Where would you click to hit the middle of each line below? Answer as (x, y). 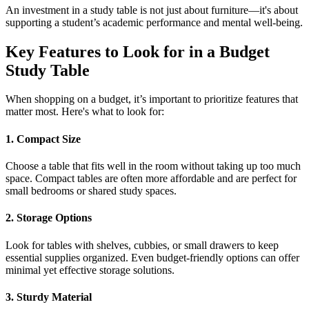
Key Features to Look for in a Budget (138, 51)
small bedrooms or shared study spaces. (91, 190)
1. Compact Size (43, 139)
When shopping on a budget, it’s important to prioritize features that (152, 99)
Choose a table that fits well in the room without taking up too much (153, 166)
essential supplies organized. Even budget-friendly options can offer (152, 257)
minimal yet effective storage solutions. (90, 270)
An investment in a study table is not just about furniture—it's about (152, 10)
